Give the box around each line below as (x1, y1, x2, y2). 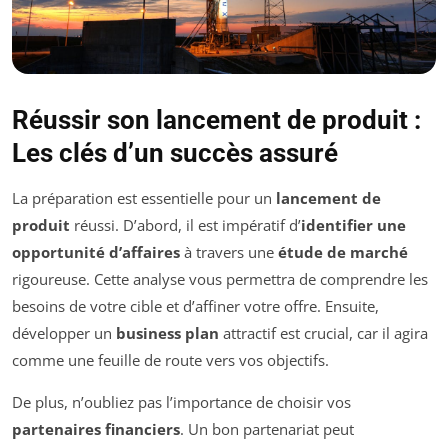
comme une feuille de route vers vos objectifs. (12, 350, 329, 371)
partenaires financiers (12, 419, 180, 440)
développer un (12, 323, 116, 344)
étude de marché (278, 242, 408, 263)
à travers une (180, 242, 278, 263)
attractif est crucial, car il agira (219, 323, 428, 344)
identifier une (301, 215, 406, 236)
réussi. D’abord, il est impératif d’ (70, 215, 301, 236)
